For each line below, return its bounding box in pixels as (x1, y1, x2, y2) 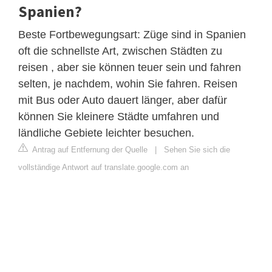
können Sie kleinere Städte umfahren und (18, 110, 219, 123)
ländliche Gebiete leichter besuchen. (18, 126, 194, 139)
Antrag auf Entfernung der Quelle (30, 144, 148, 154)
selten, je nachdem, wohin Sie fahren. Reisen (18, 77, 237, 90)
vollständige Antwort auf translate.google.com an (18, 162, 189, 172)
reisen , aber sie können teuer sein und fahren (18, 61, 241, 73)
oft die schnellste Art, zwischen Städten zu (18, 44, 222, 57)
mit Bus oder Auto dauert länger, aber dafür (18, 93, 227, 106)
